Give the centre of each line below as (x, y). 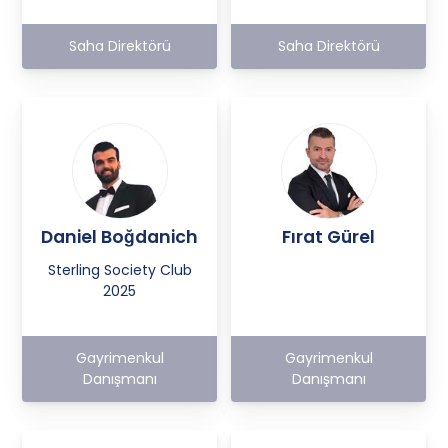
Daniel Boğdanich (119, 236)
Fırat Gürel (328, 236)
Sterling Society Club (119, 269)
